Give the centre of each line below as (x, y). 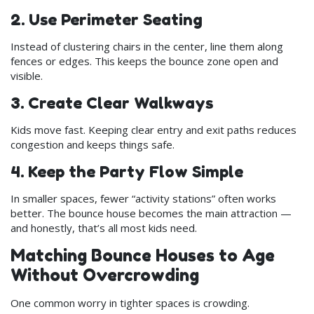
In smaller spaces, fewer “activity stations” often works (143, 198)
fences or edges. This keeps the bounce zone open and (144, 61)
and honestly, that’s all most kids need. (104, 227)
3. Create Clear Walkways (112, 102)
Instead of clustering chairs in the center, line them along (147, 46)
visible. (27, 75)
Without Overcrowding (105, 275)
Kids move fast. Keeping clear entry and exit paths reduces (153, 129)
